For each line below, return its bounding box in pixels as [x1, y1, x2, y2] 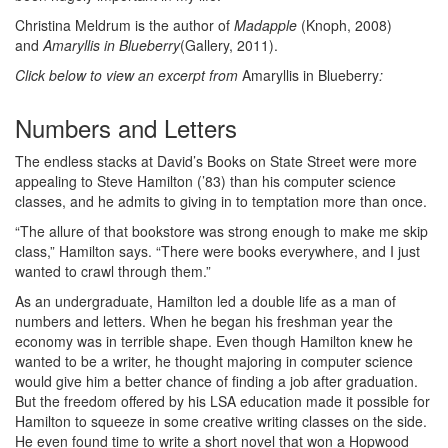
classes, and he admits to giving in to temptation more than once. [15, 191, 427, 211]
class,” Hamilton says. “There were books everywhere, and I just [15, 241, 420, 261]
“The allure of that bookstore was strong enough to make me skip [15, 221, 428, 241]
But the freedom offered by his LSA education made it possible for [15, 391, 430, 411]
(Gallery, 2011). [180, 35, 278, 55]
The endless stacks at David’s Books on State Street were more [15, 151, 417, 171]
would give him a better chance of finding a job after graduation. [15, 371, 418, 391]
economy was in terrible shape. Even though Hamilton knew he [15, 331, 413, 351]
